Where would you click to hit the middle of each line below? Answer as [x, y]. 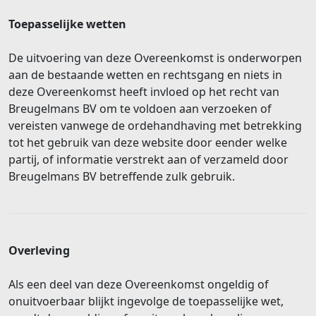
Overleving [39, 250]
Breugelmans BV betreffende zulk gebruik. [122, 176]
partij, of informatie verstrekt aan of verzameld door [148, 159]
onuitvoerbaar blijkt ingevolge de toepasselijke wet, [146, 301]
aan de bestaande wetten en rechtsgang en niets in [145, 74]
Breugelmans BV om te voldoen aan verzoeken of [140, 108]
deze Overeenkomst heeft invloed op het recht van [144, 91]
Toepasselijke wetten [67, 24]
